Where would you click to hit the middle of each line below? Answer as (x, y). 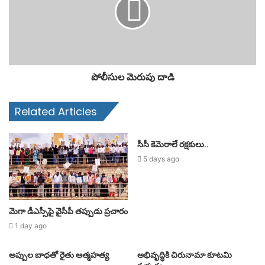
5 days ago (161, 159)
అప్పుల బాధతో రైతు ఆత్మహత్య (59, 255)
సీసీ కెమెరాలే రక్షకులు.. (173, 144)
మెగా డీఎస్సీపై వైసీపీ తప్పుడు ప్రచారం (68, 211)
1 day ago (31, 225)
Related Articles (56, 111)
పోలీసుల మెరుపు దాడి (132, 77)
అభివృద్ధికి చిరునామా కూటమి (185, 255)
